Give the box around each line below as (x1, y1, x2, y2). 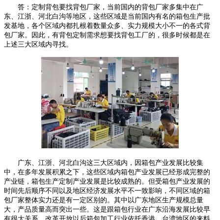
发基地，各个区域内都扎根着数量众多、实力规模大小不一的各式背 (4, 21, 210, 29)
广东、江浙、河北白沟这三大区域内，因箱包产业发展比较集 (4, 158, 203, 166)
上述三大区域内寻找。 (4, 40, 73, 48)
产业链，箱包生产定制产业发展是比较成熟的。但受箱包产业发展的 (4, 177, 210, 185)
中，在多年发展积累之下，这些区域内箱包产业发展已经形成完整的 (4, 167, 210, 176)
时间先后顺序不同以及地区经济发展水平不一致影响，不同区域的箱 (4, 186, 210, 194)
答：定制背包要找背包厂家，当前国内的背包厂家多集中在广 (4, 2, 203, 11)
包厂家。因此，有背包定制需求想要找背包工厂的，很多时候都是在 (4, 30, 210, 39)
